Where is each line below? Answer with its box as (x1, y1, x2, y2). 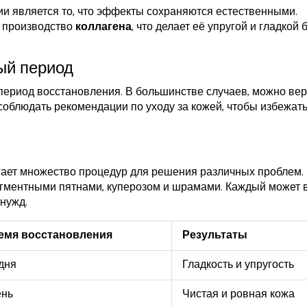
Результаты (182, 226, 247, 245)
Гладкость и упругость (182, 256, 294, 275)
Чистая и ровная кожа (182, 285, 295, 304)
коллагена (75, 18, 132, 37)
